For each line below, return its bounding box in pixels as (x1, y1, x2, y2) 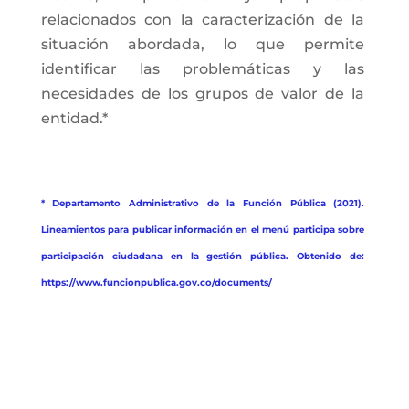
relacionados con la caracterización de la (40, 11, 365, 28)
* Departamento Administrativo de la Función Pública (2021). (40, 197, 365, 209)
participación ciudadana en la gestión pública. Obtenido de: (40, 250, 365, 262)
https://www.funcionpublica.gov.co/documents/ (40, 277, 272, 288)
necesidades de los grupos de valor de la (40, 85, 365, 102)
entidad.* (40, 110, 108, 127)
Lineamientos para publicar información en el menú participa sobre (40, 224, 365, 236)
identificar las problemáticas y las (40, 60, 365, 78)
